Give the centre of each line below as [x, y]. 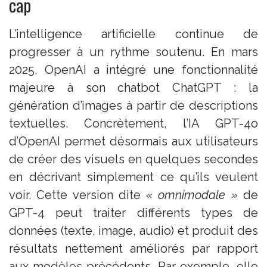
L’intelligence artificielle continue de [133, 34]
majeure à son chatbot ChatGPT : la [133, 87]
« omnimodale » [192, 195]
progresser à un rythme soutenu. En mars [133, 52]
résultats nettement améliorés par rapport [133, 248]
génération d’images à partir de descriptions [133, 105]
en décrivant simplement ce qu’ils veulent [133, 177]
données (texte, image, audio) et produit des [133, 230]
